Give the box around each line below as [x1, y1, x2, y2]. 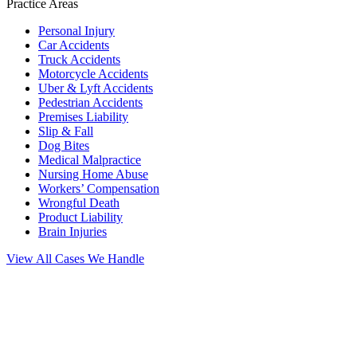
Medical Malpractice [38, 152, 141, 167]
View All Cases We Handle [6, 251, 144, 265]
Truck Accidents [38, 52, 120, 66]
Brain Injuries [38, 224, 107, 238]
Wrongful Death [38, 195, 120, 210]
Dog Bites [38, 138, 89, 152]
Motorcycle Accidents [38, 66, 148, 80]
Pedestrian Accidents [38, 95, 143, 109]
